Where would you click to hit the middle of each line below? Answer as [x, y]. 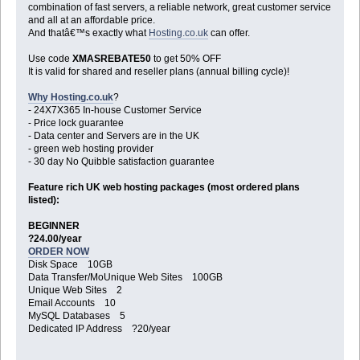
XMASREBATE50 [111, 59]
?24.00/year [55, 239]
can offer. [229, 33]
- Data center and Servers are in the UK [113, 136]
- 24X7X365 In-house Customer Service [115, 110]
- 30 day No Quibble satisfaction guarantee [121, 162]
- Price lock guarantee [76, 123]
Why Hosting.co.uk [70, 98]
